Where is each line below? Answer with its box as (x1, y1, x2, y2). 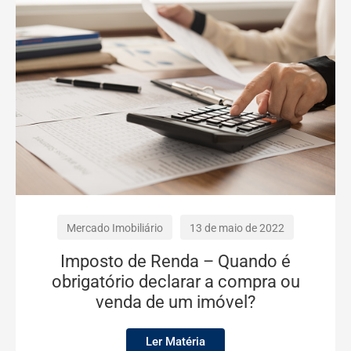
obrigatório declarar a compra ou (51, 271, 300, 291)
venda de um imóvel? (96, 291, 255, 312)
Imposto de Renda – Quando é (60, 251, 291, 271)
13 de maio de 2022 (190, 221, 284, 234)
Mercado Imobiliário (67, 221, 163, 234)
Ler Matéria (146, 334, 205, 349)
